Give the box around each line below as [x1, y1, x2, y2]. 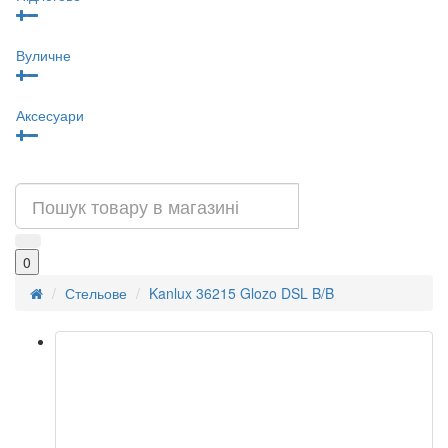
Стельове [65, 283, 127, 303]
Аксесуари [16, 104, 84, 125]
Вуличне [16, 44, 71, 65]
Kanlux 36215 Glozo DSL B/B [149, 283, 334, 303]
